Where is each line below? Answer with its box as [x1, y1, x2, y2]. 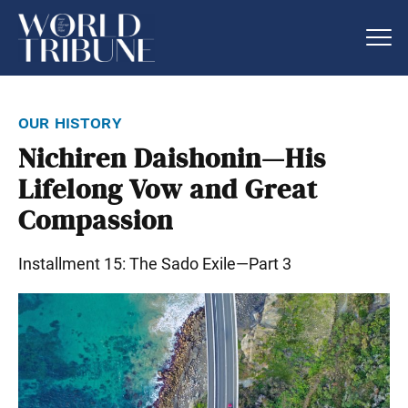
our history [18, 110, 122, 133]
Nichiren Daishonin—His [18, 142, 326, 176]
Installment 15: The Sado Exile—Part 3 [18, 253, 291, 273]
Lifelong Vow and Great [18, 173, 318, 207]
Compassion [18, 204, 173, 238]
